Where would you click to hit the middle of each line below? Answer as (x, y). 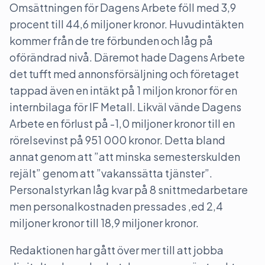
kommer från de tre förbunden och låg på (111, 41)
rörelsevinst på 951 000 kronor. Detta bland (117, 140)
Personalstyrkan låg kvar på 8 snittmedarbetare (129, 190)
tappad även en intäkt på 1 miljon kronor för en (123, 90)
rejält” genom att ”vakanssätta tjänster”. (111, 173)
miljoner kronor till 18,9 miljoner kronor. (104, 223)
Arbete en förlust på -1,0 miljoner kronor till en (122, 123)
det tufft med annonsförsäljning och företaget (124, 74)
